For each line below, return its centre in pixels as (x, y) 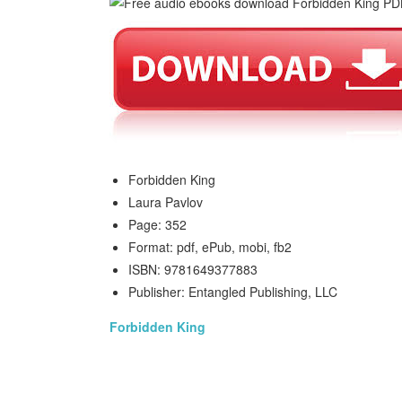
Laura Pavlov (166, 202)
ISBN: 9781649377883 (193, 269)
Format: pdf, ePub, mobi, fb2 (210, 247)
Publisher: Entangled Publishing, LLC (233, 292)
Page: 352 (157, 224)
